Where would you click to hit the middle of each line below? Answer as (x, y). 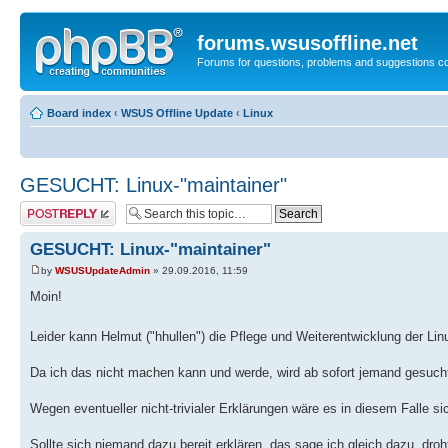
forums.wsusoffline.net (307, 43)
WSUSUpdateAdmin (102, 270)
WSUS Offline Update (177, 112)
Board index (79, 112)
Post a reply (49, 206)
